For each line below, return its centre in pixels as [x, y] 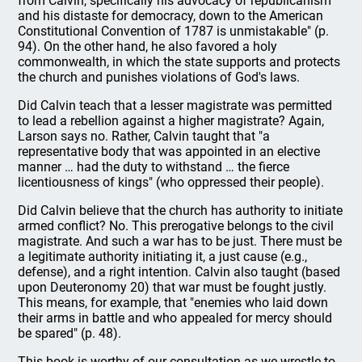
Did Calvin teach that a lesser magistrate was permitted [175, 105]
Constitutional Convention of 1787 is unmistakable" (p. [174, 31]
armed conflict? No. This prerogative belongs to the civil [176, 226]
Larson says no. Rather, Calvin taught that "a [144, 136]
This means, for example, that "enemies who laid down [173, 303]
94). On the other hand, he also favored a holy [148, 46]
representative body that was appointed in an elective [169, 152]
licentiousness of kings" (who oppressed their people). [171, 182]
